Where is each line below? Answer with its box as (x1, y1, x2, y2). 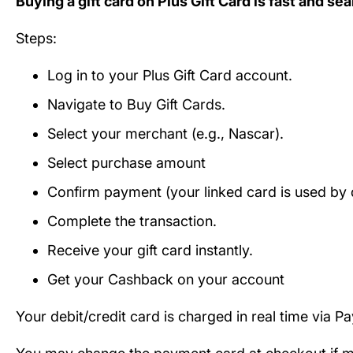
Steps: (16, 30, 57, 47)
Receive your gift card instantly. (47, 242, 253, 259)
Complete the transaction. (47, 213, 217, 230)
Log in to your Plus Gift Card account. (47, 67, 292, 84)
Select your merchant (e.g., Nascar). (47, 125, 284, 143)
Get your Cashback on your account (47, 271, 284, 288)
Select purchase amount (47, 154, 206, 172)
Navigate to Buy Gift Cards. (47, 96, 225, 113)
